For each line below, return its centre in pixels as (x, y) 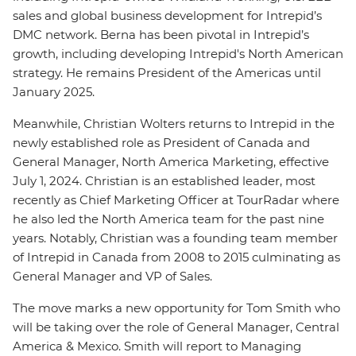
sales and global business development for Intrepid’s (167, 15)
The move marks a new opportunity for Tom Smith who (176, 308)
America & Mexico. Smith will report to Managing (157, 346)
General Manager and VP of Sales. (114, 276)
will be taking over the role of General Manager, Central (176, 327)
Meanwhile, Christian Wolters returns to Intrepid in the (174, 124)
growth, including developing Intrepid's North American (178, 54)
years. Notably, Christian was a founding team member (175, 238)
